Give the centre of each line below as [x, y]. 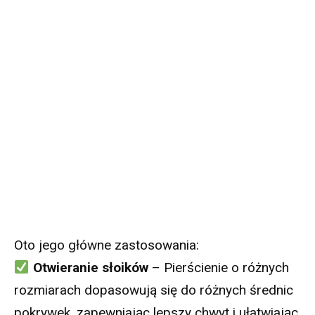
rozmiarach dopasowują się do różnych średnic [154, 290]
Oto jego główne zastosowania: [107, 245]
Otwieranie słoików [90, 268]
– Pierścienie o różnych [218, 268]
